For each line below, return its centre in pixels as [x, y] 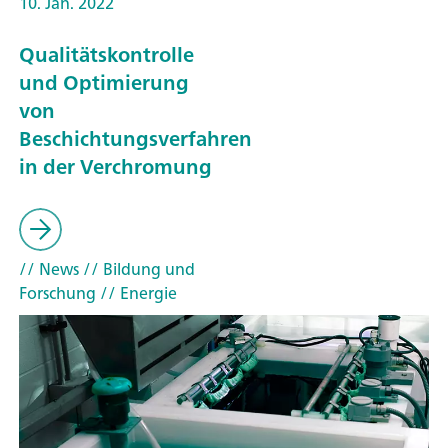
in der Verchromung [115, 167]
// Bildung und [137, 268]
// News [49, 268]
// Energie [136, 292]
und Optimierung [104, 83]
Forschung [57, 292]
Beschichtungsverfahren [135, 139]
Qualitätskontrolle [106, 55]
